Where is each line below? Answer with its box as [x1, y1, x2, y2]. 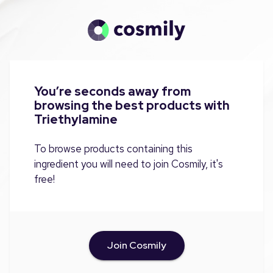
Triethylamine [34, 111, 118, 127]
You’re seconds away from [34, 83, 191, 99]
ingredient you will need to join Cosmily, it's [34, 157, 223, 171]
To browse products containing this [34, 141, 193, 155]
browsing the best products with [34, 97, 230, 113]
